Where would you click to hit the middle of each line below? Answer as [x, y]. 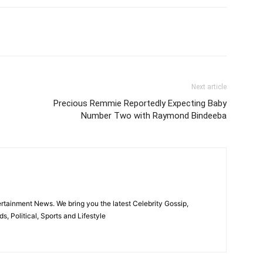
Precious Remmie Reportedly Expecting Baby [140, 104]
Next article [209, 87]
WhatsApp [144, 32]
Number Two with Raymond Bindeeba [154, 116]
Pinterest [69, 32]
